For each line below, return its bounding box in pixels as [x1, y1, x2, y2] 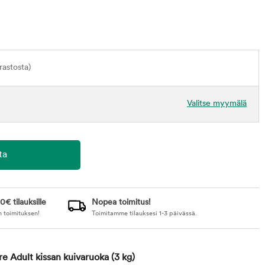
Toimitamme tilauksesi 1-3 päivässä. [91, 211, 197, 217]
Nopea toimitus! [91, 198, 151, 207]
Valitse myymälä [187, 99, 247, 108]
